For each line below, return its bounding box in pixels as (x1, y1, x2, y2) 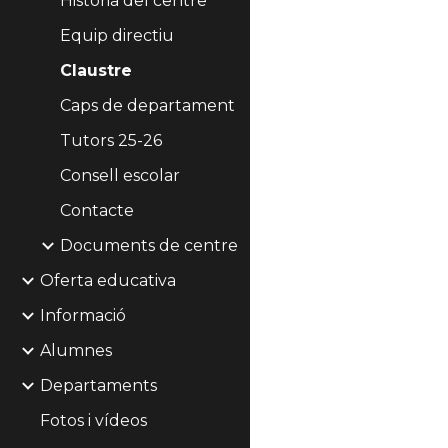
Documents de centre (60, 236, 238, 255)
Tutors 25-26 (60, 131, 162, 150)
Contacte (60, 201, 134, 220)
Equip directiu (60, 26, 174, 45)
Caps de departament (60, 96, 235, 115)
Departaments (40, 376, 157, 395)
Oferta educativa (40, 271, 176, 290)
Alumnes (40, 341, 112, 360)
